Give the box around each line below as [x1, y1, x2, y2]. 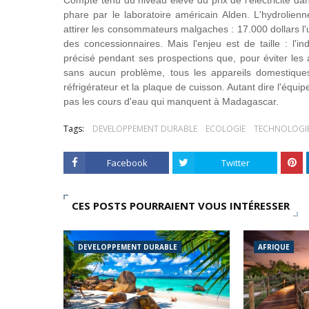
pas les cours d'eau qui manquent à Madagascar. [63, 96, 279, 107]
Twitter [221, 157, 250, 169]
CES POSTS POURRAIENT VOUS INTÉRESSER [72, 199, 290, 212]
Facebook [106, 157, 148, 169]
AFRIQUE [258, 242, 290, 252]
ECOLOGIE [206, 123, 246, 134]
